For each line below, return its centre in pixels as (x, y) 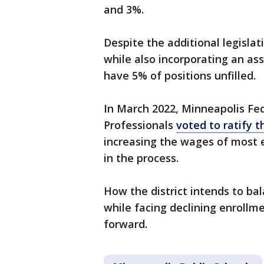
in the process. (141, 158)
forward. (126, 224)
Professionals (140, 125)
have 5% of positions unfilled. (180, 75)
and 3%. (124, 9)
